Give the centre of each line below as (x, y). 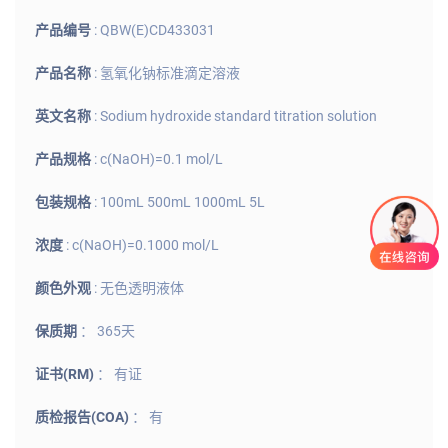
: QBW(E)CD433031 (154, 29)
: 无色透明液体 (139, 287)
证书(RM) (66, 373)
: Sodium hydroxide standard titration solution (235, 115)
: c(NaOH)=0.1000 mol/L (142, 244)
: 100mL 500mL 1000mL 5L (179, 201)
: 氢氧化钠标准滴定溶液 (167, 72)
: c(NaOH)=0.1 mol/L (158, 158)
